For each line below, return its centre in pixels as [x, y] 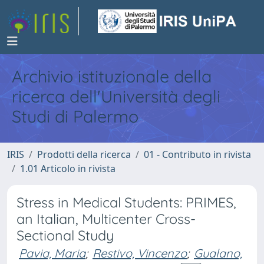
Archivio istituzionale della [112, 76]
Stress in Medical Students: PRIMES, [126, 202]
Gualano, [218, 253]
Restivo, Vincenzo [140, 253]
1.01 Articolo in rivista [68, 169]
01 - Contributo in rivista [197, 154]
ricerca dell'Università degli [116, 96]
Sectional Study [65, 235]
